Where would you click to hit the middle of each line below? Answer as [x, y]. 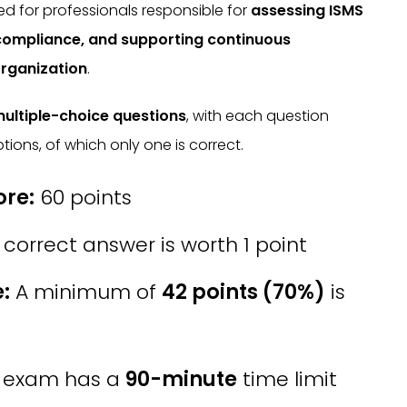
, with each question [258, 116]
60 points [84, 198]
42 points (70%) [244, 292]
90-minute [182, 379]
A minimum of [86, 292]
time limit [288, 379]
